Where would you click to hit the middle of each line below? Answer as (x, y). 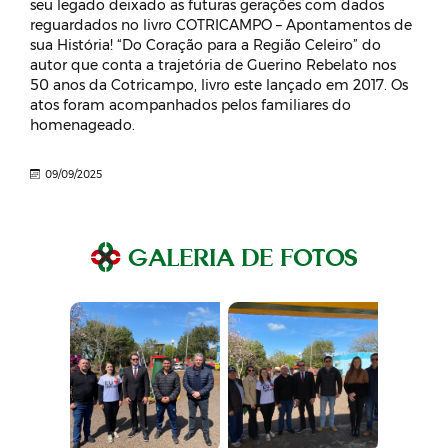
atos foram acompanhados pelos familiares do (190, 105)
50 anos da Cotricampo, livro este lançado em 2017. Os (219, 85)
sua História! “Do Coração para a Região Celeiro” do (205, 45)
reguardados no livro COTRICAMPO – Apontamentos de (221, 25)
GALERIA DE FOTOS (243, 257)
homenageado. (82, 125)
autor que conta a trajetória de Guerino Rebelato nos (213, 65)
